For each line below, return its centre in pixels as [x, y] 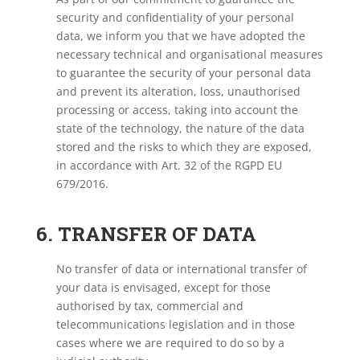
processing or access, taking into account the [177, 110]
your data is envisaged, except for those [163, 287]
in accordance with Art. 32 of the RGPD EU [169, 165]
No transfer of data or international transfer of [181, 269]
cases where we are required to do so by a [170, 343]
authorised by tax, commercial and [149, 306]
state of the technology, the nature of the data [180, 128]
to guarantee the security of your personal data [183, 73]
